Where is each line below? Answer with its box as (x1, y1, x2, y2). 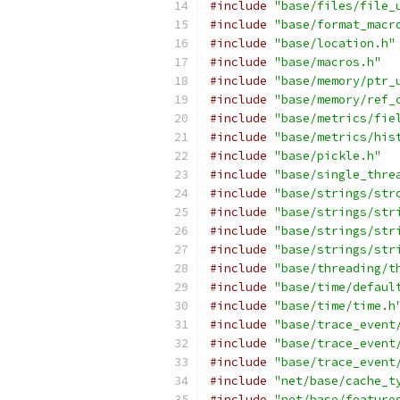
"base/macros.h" (274, 54, 381, 70)
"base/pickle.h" (274, 148, 381, 163)
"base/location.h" (274, 36, 396, 51)
